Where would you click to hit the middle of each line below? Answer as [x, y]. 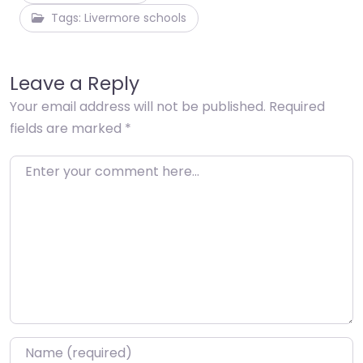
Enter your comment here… [96, 165]
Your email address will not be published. [138, 106]
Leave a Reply [75, 83]
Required [297, 106]
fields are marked [67, 128]
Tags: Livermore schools [119, 17]
